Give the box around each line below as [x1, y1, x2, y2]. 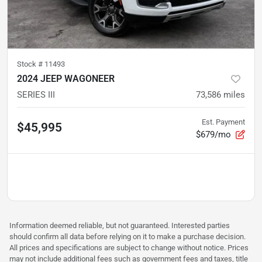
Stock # [17, 59, 44, 68]
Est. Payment [202, 117, 245, 126]
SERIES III [17, 89, 55, 100]
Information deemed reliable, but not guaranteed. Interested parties [9, 220, 230, 230]
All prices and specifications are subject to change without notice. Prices [9, 243, 249, 252]
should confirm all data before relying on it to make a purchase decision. [9, 232, 246, 241]
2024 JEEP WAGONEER [17, 73, 115, 84]
